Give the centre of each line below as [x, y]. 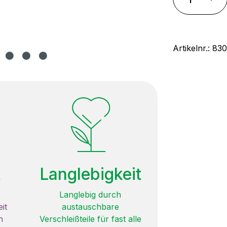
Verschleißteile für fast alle [90, 219]
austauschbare [90, 206]
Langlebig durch [90, 194]
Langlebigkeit [90, 174]
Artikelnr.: [192, 48]
